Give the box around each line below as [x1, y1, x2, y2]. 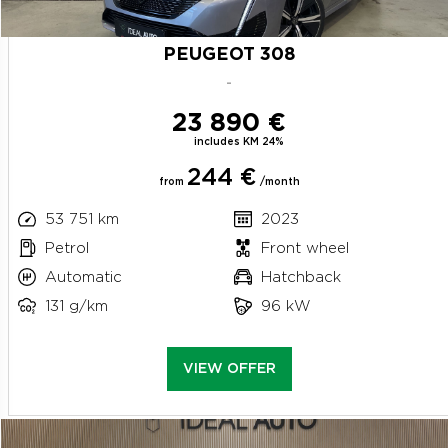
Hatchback [261, 269, 341, 285]
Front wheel [261, 240, 349, 256]
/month [256, 176, 300, 187]
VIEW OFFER [182, 361, 276, 376]
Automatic [44, 269, 122, 285]
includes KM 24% [194, 137, 284, 147]
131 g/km [44, 298, 108, 314]
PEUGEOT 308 [162, 46, 296, 64]
